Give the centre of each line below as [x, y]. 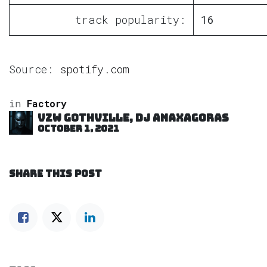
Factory [47, 104]
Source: [35, 69]
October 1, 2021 [78, 129]
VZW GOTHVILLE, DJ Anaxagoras [133, 118]
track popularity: [131, 20]
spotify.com [95, 69]
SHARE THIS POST [55, 174]
